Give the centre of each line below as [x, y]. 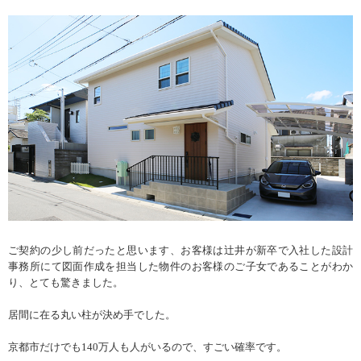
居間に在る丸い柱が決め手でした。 [92, 315]
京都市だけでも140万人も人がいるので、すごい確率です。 [147, 347]
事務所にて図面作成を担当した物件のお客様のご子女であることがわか [180, 267]
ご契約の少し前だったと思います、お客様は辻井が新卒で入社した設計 [180, 251]
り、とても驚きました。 [66, 283]
